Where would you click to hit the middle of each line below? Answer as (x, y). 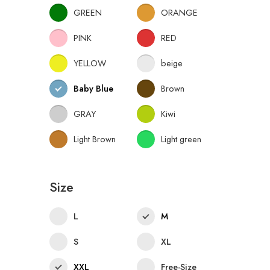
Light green (181, 139)
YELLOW (90, 63)
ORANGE (179, 12)
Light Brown (95, 139)
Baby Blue (93, 88)
